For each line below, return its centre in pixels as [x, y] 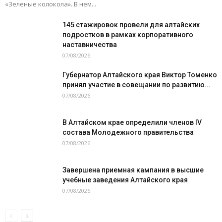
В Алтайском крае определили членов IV [132, 122]
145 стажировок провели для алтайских [131, 25]
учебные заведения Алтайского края [125, 180]
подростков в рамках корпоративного [128, 35]
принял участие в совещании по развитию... [137, 85]
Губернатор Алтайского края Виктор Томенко [140, 75]
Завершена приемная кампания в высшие [133, 170]
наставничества [90, 45]
